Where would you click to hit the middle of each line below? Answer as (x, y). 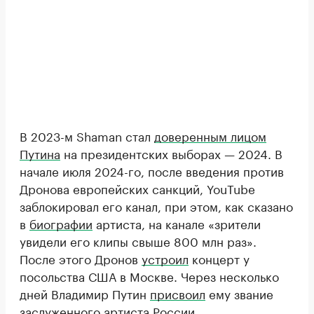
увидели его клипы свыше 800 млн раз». (138, 240)
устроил (165, 258)
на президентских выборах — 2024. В (171, 152)
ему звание (239, 293)
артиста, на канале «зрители (177, 223)
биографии (61, 223)
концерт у (219, 258)
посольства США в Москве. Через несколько (149, 275)
